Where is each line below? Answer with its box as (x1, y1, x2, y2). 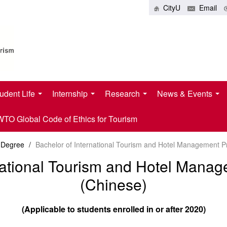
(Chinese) (80, 173, 147, 196)
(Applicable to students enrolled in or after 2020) (21, 203, 206, 215)
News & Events (157, 88, 214, 100)
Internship (52, 88, 90, 100)
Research (105, 88, 142, 100)
